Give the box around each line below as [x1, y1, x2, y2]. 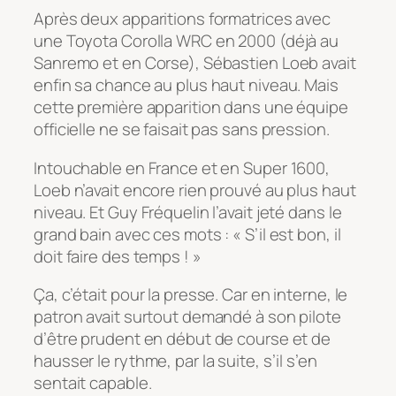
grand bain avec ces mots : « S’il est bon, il [34, 222, 341, 246]
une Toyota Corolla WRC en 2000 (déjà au [34, 29, 339, 53]
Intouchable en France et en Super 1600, [34, 156, 331, 179]
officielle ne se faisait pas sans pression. [34, 118, 330, 141]
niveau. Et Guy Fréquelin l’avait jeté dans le [34, 200, 342, 224]
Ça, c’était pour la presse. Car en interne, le [34, 283, 348, 307]
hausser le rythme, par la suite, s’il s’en [34, 349, 317, 373]
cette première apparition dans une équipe [34, 95, 348, 119]
